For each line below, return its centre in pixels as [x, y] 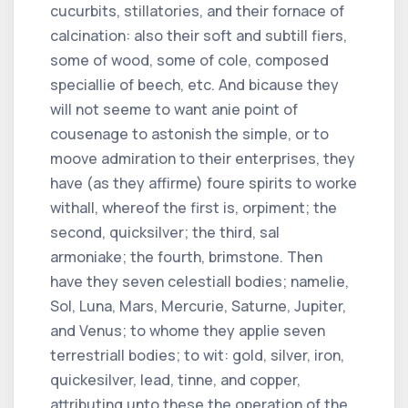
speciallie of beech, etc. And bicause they [194, 84]
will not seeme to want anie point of [174, 109]
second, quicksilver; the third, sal [165, 232]
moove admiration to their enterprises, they [203, 158]
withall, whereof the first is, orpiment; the [194, 207]
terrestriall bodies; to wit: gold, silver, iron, [197, 355]
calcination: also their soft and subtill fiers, [199, 35]
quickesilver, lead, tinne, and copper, [175, 379]
